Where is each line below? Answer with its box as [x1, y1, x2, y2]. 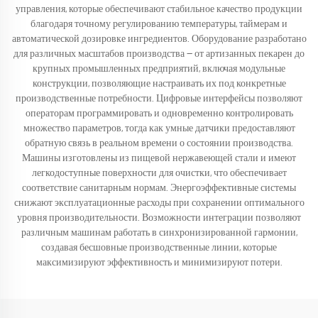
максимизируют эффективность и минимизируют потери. [35, 258, 283, 268]
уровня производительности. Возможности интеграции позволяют [17, 213, 301, 223]
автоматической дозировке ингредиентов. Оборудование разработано [11, 34, 307, 44]
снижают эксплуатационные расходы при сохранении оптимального [13, 198, 305, 208]
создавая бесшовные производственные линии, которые [41, 243, 277, 253]
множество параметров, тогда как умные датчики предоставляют [23, 124, 295, 133]
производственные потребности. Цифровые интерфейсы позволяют [16, 94, 302, 104]
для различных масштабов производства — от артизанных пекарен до [13, 49, 305, 59]
